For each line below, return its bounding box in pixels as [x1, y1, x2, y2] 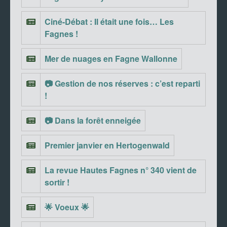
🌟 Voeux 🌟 [45, 201, 89, 213]
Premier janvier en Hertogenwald [45, 139, 170, 152]
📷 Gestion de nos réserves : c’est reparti [45, 78, 200, 90]
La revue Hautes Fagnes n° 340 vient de [45, 164, 197, 176]
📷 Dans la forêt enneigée [45, 115, 141, 127]
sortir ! [45, 176, 69, 188]
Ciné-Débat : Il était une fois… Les [45, 16, 174, 28]
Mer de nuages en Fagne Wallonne [45, 53, 177, 65]
